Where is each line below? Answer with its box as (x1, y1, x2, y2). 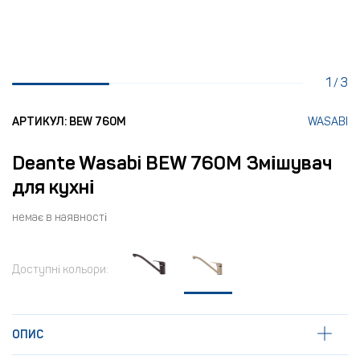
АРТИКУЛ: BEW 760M (12, 115, 126, 129)
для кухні (12, 175, 95, 198)
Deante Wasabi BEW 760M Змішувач (12, 151, 332, 174)
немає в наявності (12, 211, 107, 224)
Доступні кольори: (12, 263, 108, 276)
